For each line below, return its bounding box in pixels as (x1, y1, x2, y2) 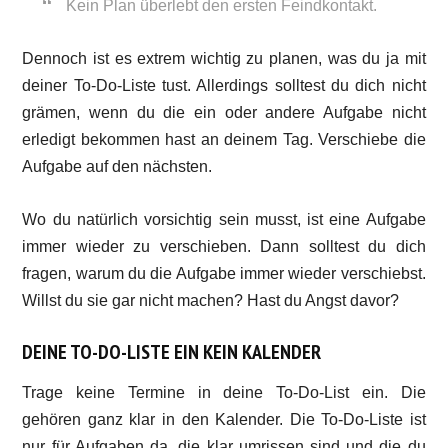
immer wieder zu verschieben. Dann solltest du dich (22, 238, 426, 255)
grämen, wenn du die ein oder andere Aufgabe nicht (22, 104, 426, 121)
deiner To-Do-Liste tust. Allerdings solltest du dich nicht (22, 77, 426, 94)
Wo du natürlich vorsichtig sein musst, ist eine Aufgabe (22, 211, 426, 228)
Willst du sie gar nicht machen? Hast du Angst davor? (22, 292, 400, 309)
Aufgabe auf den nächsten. (22, 158, 213, 175)
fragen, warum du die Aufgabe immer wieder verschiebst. (22, 265, 426, 282)
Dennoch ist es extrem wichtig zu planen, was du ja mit (22, 50, 426, 67)
